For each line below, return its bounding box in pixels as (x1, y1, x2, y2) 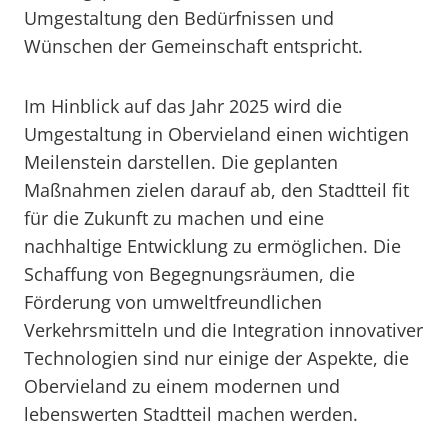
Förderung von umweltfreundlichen (24, 290, 322, 314)
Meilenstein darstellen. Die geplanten (24, 150, 338, 174)
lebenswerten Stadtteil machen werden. (24, 402, 358, 426)
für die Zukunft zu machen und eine (24, 206, 324, 230)
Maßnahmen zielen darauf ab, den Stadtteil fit (24, 178, 409, 202)
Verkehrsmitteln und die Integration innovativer (24, 318, 423, 342)
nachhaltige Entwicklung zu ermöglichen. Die (24, 234, 401, 258)
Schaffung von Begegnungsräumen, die (24, 262, 355, 286)
